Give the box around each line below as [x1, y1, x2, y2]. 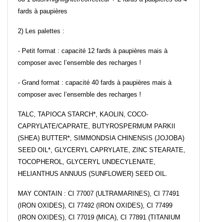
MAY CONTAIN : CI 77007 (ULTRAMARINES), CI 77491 [18, 190, 179, 198]
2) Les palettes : [18, 27, 64, 35]
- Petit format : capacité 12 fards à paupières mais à [18, 47, 167, 55]
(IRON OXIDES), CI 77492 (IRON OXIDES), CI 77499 [18, 202, 172, 210]
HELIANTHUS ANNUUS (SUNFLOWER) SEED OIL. [18, 170, 167, 178]
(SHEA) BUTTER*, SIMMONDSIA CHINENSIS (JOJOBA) [18, 134, 184, 142]
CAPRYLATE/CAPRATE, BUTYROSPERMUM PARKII [18, 122, 175, 130]
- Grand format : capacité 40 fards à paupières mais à [18, 79, 171, 87]
